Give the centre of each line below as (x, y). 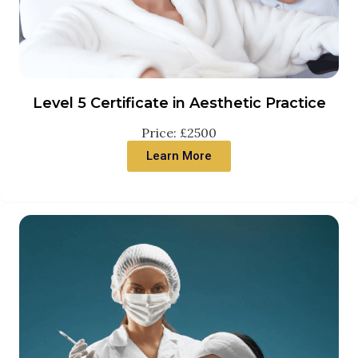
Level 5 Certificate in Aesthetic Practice (179, 103)
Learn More (179, 156)
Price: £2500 (179, 133)
